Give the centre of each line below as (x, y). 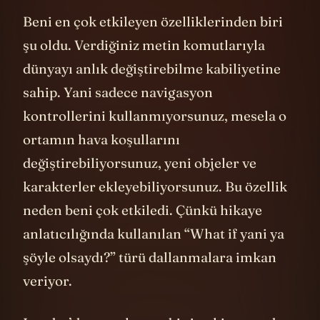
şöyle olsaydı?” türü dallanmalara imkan (150, 278)
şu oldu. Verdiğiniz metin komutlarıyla (144, 66)
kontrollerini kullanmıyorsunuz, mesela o (155, 137)
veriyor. (49, 302)
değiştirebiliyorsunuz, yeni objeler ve (140, 184)
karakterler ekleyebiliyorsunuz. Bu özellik (155, 207)
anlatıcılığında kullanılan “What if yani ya (154, 255)
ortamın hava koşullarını (101, 160)
